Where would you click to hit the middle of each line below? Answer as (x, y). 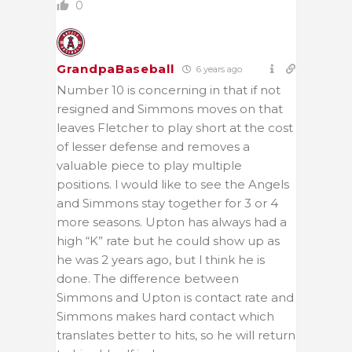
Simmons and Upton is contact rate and (175, 297)
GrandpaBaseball (115, 68)
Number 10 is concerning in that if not (169, 90)
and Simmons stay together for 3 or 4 (167, 203)
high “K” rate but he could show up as (168, 240)
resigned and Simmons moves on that (170, 108)
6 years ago (218, 69)
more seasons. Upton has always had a (172, 222)
